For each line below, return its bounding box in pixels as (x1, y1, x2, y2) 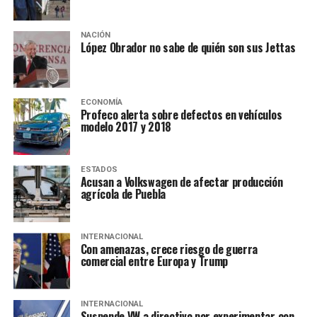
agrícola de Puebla (80, 185, 166, 202)
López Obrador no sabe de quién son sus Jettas (80, 39, 296, 56)
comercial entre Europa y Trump (80, 253, 229, 270)
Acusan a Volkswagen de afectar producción (80, 173, 283, 190)
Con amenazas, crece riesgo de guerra (80, 241, 258, 258)
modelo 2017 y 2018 (80, 118, 171, 135)
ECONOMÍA (80, 98, 122, 107)
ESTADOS (80, 165, 117, 174)
